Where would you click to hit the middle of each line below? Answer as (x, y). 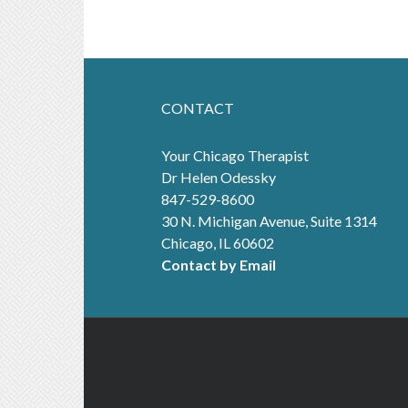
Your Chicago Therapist (235, 155)
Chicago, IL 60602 (218, 242)
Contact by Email (219, 264)
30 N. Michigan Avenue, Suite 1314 (269, 220)
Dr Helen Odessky (219, 177)
